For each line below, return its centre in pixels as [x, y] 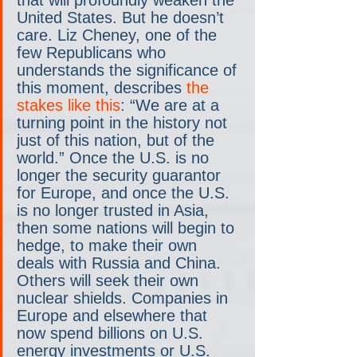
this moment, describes [102, 87]
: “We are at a [172, 105]
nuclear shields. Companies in [125, 298]
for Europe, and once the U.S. [126, 192]
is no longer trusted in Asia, [115, 210]
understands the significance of [129, 70]
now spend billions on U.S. [112, 333]
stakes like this [69, 105]
